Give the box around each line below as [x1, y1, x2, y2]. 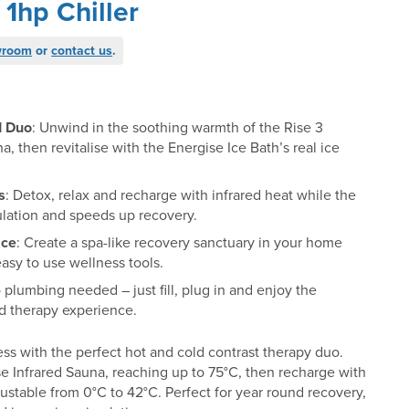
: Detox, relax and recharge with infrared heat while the [5, 184, 357, 206]
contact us [51, 41, 113, 61]
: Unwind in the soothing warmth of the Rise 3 [32, 117, 324, 139]
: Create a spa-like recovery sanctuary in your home [16, 232, 343, 254]
